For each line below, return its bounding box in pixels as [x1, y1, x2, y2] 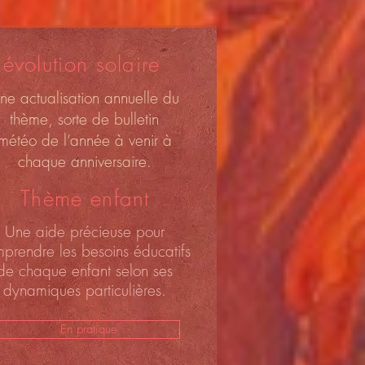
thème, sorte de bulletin [10, 108, 159, 130]
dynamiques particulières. [2, 279, 166, 301]
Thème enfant [20, 185, 150, 213]
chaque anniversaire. [17, 151, 152, 172]
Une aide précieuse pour [4, 221, 165, 242]
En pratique [59, 321, 117, 337]
